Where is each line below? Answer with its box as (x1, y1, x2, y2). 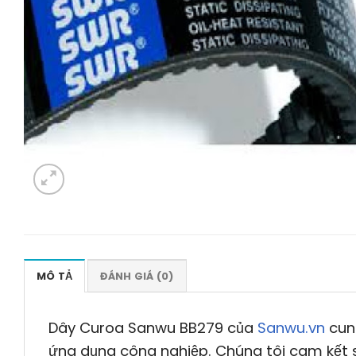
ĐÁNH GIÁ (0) (100, 269, 174, 283)
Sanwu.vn (257, 317, 325, 338)
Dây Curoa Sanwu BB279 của (48, 317, 257, 338)
